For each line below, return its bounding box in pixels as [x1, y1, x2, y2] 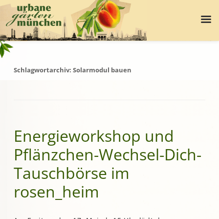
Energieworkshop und [14, 125, 174, 147]
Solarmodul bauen [73, 66, 131, 75]
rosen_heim [14, 181, 99, 202]
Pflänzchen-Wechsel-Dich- [14, 144, 201, 165]
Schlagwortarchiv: [14, 66, 73, 75]
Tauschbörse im [14, 162, 130, 184]
